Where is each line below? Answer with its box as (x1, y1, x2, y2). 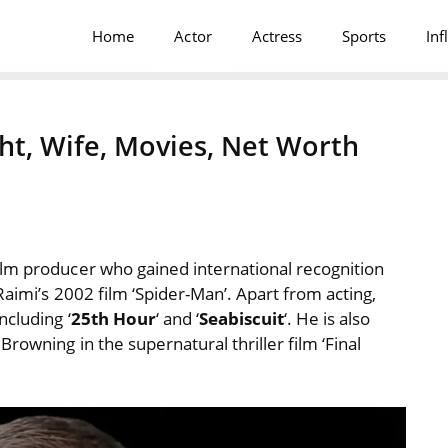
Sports (341, 26, 386, 46)
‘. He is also (283, 307, 370, 331)
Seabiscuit (198, 307, 284, 331)
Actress (251, 26, 302, 46)
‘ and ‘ (155, 307, 199, 331)
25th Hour (70, 307, 156, 331)
